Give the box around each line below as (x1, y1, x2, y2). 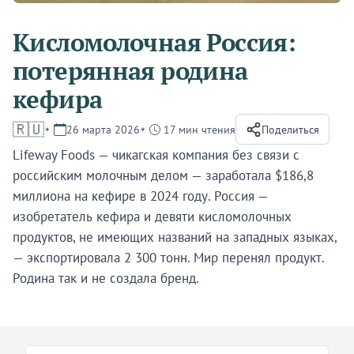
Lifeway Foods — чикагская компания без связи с (13, 146, 299, 164)
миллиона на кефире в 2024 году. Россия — (13, 187, 268, 205)
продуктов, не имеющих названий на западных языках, (13, 228, 337, 247)
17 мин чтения (164, 122, 235, 137)
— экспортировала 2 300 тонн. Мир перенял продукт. (13, 249, 324, 267)
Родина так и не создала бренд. (13, 269, 199, 288)
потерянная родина (13, 55, 248, 87)
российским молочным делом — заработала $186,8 (13, 167, 314, 185)
